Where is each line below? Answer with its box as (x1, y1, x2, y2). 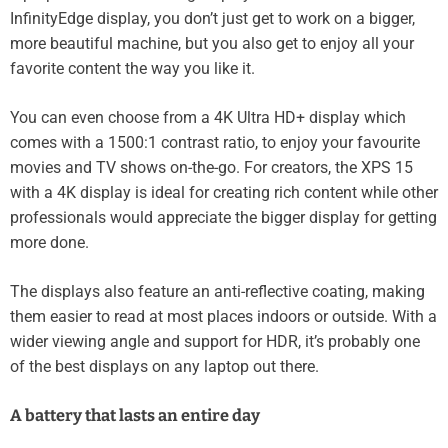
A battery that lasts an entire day (10, 405, 260, 425)
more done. (10, 232, 89, 252)
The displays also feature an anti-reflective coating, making (10, 281, 425, 301)
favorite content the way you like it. (10, 58, 255, 78)
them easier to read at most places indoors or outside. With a (10, 306, 437, 326)
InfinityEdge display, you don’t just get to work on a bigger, (10, 8, 415, 28)
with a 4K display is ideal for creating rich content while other (10, 182, 438, 202)
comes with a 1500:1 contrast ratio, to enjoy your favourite (10, 132, 420, 152)
